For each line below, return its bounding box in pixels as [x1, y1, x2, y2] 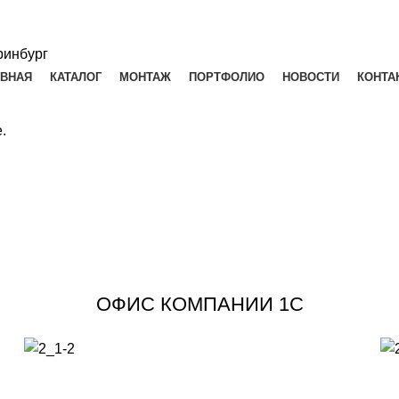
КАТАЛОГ [50, 70, 102, 85]
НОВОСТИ [282, 70, 339, 85]
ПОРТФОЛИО [189, 70, 265, 85]
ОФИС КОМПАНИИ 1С [95, 293, 304, 316]
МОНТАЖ [119, 70, 171, 85]
